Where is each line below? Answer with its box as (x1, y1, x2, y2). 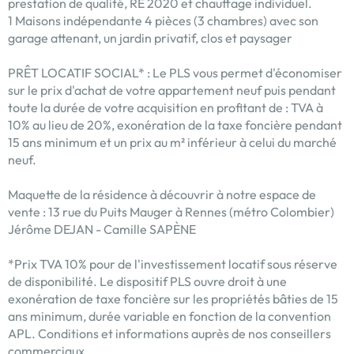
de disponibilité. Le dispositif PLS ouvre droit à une (8, 273, 287, 290)
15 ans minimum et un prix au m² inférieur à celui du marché (8, 134, 337, 151)
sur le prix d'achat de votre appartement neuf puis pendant (8, 82, 336, 99)
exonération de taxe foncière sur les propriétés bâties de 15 (8, 291, 338, 307)
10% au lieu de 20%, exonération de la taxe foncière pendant (8, 117, 342, 134)
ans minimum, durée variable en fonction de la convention (8, 308, 331, 325)
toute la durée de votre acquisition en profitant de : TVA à (8, 100, 323, 116)
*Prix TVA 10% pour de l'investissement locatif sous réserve (8, 256, 337, 273)
